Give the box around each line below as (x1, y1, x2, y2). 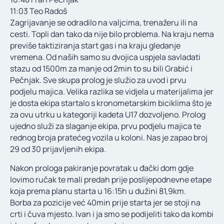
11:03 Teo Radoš (10, 5, 67, 17)
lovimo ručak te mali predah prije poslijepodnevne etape (10, 174, 211, 185)
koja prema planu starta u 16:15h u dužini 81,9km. (10, 185, 186, 197)
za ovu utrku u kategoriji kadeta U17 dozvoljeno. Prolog (10, 109, 205, 120)
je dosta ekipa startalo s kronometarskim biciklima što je (10, 97, 211, 109)
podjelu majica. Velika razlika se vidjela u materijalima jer (10, 86, 213, 97)
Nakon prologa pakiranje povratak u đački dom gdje (10, 162, 193, 174)
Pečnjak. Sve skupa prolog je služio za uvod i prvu (10, 74, 186, 86)
